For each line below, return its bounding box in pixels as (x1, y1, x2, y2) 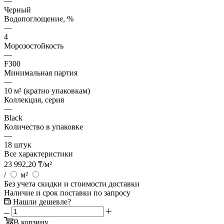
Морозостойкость (4, 41, 63, 50)
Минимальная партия (4, 68, 77, 77)
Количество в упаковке (4, 122, 83, 131)
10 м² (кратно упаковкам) (4, 86, 90, 95)
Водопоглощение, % (4, 14, 73, 23)
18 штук (4, 140, 31, 149)
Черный (4, 5, 31, 14)
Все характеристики (4, 149, 73, 158)
